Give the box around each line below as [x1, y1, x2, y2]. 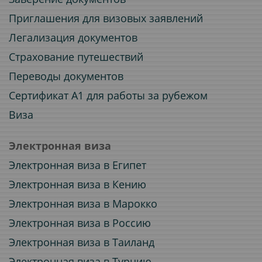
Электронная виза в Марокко [9, 196, 157, 211]
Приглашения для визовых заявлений [9, 11, 203, 25]
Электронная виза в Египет [9, 158, 146, 172]
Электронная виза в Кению [9, 177, 146, 191]
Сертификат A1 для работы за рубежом [9, 88, 208, 102]
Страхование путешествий [9, 50, 143, 64]
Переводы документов [9, 69, 123, 83]
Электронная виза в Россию [9, 216, 151, 230]
